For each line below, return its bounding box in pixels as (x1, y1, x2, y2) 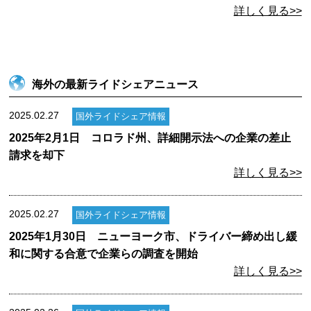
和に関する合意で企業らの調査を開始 (9, 247, 199, 260)
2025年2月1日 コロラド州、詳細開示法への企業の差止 (9, 131, 292, 144)
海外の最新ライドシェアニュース (32, 78, 199, 90)
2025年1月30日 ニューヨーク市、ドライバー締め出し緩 (9, 230, 298, 242)
